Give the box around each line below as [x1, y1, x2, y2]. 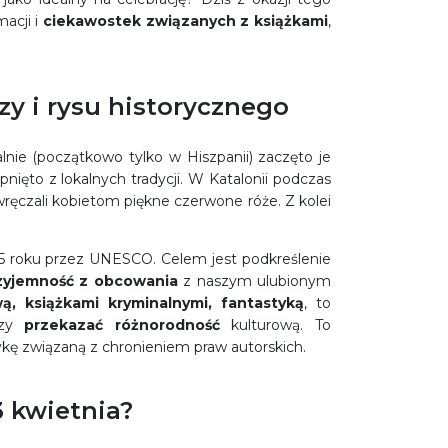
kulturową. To [231, 316, 332, 334]
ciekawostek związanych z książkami [43, 12, 328, 30]
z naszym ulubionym [177, 272, 331, 290]
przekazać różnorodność [24, 316, 232, 334]
